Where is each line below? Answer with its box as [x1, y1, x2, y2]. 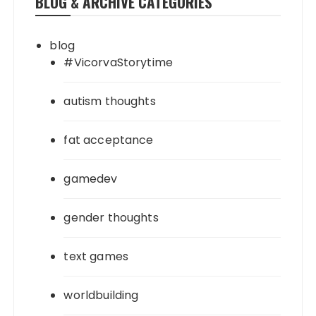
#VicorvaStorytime [63, 54, 174, 71]
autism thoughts [63, 92, 156, 109]
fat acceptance [63, 131, 154, 148]
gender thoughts [63, 209, 159, 226]
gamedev [63, 170, 118, 187]
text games [63, 248, 128, 265]
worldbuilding [63, 286, 139, 303]
